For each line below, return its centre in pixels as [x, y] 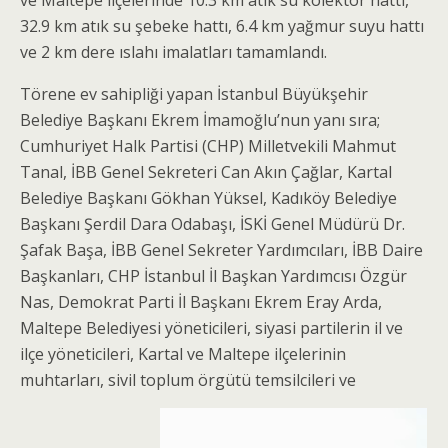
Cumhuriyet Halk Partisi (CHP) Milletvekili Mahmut [208, 146]
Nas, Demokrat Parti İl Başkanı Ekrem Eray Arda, [201, 302]
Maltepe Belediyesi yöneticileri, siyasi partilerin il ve [211, 328]
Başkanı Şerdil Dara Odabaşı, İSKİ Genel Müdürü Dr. [212, 224]
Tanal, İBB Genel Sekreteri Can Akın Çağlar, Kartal [206, 172]
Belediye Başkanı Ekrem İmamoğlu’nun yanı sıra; [200, 120]
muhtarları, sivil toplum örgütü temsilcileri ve [188, 380]
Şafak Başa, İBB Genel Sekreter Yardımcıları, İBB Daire [221, 250]
